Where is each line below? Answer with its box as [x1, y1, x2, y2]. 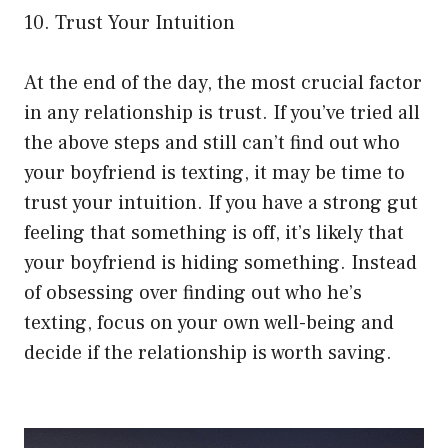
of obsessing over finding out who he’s [24, 279, 362, 306]
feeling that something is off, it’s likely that [24, 219, 404, 246]
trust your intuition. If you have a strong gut [24, 189, 418, 216]
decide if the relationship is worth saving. [24, 339, 392, 366]
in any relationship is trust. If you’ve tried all [24, 99, 420, 126]
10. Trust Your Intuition [24, 9, 235, 36]
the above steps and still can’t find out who [24, 129, 400, 156]
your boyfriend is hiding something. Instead [24, 249, 417, 276]
